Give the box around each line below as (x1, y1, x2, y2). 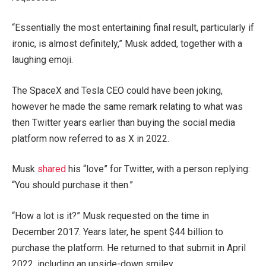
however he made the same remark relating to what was (12, 100, 243, 112)
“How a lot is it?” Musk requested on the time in (12, 210, 209, 221)
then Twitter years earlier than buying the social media (12, 116, 235, 128)
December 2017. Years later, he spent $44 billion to (12, 226, 223, 237)
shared (37, 163, 66, 175)
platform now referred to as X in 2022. (12, 132, 169, 144)
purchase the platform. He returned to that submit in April (12, 242, 246, 254)
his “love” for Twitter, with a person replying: (66, 163, 250, 175)
